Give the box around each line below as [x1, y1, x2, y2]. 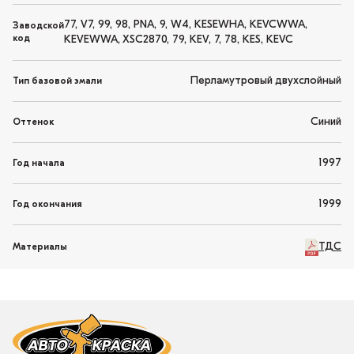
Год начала [13, 158, 65, 168]
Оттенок [13, 117, 55, 127]
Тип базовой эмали [13, 76, 102, 86]
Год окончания [13, 199, 82, 209]
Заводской [13, 21, 64, 32]
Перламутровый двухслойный [190, 75, 341, 88]
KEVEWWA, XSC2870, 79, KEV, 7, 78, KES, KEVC [64, 34, 293, 47]
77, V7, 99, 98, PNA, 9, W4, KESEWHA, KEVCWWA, [64, 19, 307, 32]
